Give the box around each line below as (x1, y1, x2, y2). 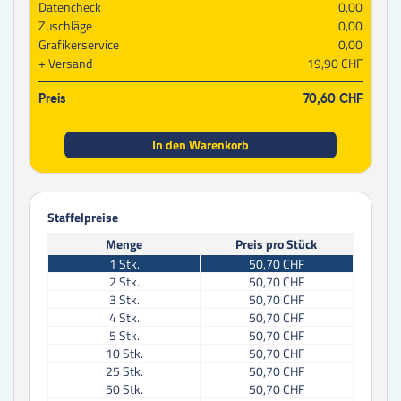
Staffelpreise (47, 207, 118, 226)
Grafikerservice (38, 34, 119, 54)
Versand (48, 53, 92, 73)
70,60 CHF (303, 92, 363, 106)
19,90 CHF (307, 53, 363, 73)
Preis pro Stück (235, 234, 317, 253)
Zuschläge (38, 15, 92, 35)
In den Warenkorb (152, 135, 249, 155)
